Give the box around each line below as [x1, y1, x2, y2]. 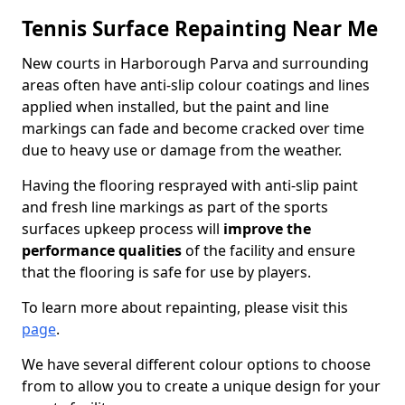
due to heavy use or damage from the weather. [22, 140, 342, 160]
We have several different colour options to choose [22, 354, 371, 374]
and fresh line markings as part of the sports [22, 197, 328, 217]
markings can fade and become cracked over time [22, 118, 364, 138]
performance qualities [22, 240, 182, 260]
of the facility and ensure [182, 240, 355, 260]
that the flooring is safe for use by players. [22, 262, 311, 282]
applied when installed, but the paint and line [22, 97, 329, 117]
